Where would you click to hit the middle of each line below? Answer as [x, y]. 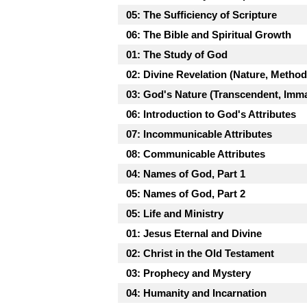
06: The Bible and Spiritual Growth [209, 34]
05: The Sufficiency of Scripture [201, 14]
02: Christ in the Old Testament [200, 253]
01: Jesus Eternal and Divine [194, 233]
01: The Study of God [177, 54]
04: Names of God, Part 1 [186, 173]
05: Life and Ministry [175, 213]
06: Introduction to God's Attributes [211, 114]
